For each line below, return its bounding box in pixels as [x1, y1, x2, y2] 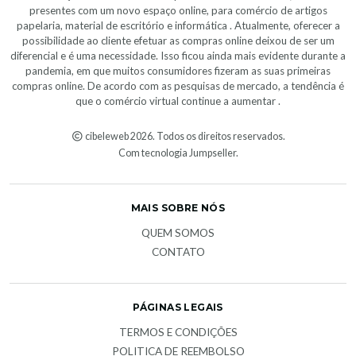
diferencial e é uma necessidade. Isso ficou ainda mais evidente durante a [10, 48, 346, 62]
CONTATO [151, 245, 205, 258]
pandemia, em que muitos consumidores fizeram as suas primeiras [25, 64, 331, 77]
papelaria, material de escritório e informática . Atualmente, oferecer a [16, 18, 340, 32]
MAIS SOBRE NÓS [130, 201, 226, 214]
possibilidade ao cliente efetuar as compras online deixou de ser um [21, 33, 335, 47]
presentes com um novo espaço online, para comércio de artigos [29, 3, 327, 17]
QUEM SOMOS [141, 226, 215, 239]
